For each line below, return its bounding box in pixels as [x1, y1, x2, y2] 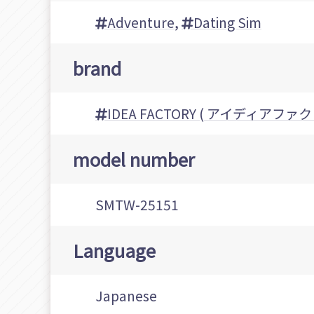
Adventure [107, 13, 175, 33]
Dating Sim [193, 13, 261, 33]
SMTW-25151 [95, 195, 179, 215]
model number [73, 146, 195, 172]
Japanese [95, 286, 157, 306]
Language [73, 237, 156, 264]
